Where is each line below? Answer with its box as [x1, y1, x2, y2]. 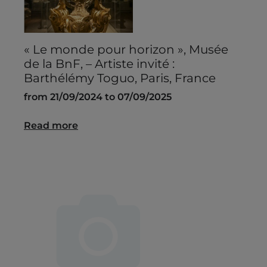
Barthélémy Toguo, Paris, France [24, 71, 216, 86]
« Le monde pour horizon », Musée [24, 42, 228, 57]
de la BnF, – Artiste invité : [24, 57, 175, 72]
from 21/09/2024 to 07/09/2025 [24, 91, 172, 103]
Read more [24, 120, 78, 132]
